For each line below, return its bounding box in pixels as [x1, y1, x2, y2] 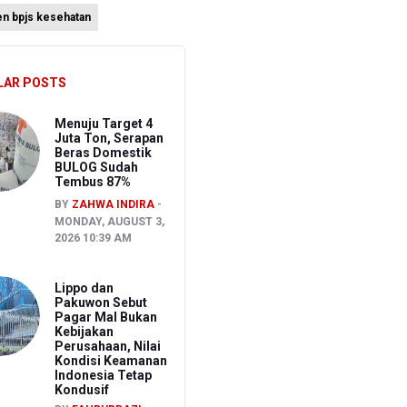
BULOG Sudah [54, 159, 138, 174]
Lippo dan [54, 280, 114, 295]
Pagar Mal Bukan [54, 309, 157, 324]
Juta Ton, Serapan [54, 130, 164, 145]
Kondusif [54, 382, 109, 397]
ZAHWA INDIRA [71, 197, 154, 211]
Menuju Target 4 [54, 115, 153, 131]
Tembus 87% [54, 174, 131, 189]
